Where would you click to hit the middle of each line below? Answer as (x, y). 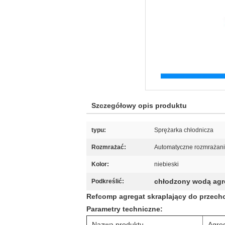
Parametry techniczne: (125, 209)
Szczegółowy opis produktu (139, 105)
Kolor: (100, 164)
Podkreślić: (108, 181)
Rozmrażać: (109, 147)
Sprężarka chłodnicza (184, 130)
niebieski (166, 164)
